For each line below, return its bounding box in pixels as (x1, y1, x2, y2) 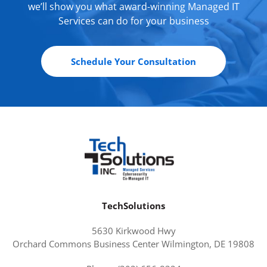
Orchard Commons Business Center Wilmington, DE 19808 (13, 238, 254, 250)
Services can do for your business (58, 14, 209, 27)
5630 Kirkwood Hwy (91, 225, 176, 237)
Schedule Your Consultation (71, 55, 196, 67)
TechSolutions (102, 200, 165, 212)
